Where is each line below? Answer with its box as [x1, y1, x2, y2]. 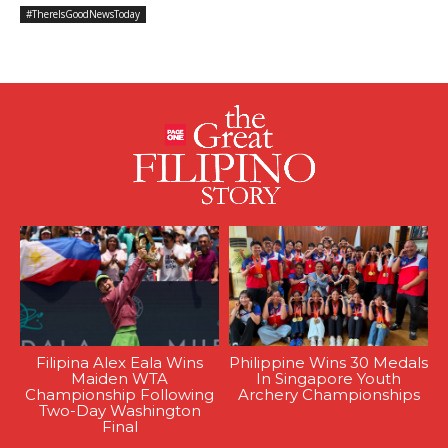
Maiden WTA [71, 368, 168, 388]
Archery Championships [237, 384, 420, 404]
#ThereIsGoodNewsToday [26, 7, 140, 22]
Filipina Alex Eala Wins [36, 352, 203, 372]
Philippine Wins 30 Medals [229, 352, 428, 372]
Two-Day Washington [38, 400, 201, 420]
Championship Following [25, 384, 214, 404]
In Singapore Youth [256, 368, 401, 388]
